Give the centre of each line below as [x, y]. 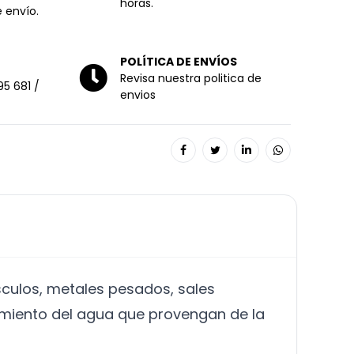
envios [138, 94]
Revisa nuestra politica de [191, 78]
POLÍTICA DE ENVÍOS [179, 61]
